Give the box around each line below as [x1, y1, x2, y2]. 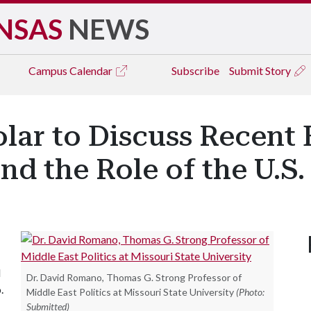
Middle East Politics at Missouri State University [26, 286, 234, 298]
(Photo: [236, 286, 264, 298]
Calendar [69, 64, 115, 77]
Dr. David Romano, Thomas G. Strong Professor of [26, 271, 242, 283]
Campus [28, 64, 69, 77]
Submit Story [229, 64, 293, 77]
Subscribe [171, 64, 219, 77]
